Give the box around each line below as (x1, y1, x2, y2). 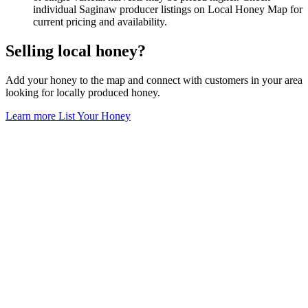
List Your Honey (58, 109, 131, 122)
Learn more (5, 109, 58, 122)
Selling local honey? (5, 42, 146, 60)
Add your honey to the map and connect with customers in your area (5, 74, 302, 86)
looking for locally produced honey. (5, 86, 160, 98)
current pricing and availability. (33, 16, 167, 28)
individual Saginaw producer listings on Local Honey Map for (33, 3, 302, 16)
